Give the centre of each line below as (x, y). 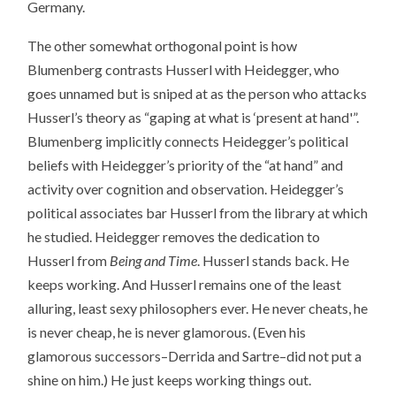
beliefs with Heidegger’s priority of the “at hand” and (186, 165)
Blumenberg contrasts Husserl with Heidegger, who (184, 70)
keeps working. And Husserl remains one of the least (185, 285)
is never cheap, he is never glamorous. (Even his (167, 332)
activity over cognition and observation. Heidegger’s (186, 189)
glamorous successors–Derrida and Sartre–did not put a (195, 356)
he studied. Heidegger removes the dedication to (174, 237)
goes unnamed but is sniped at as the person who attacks (198, 94)
